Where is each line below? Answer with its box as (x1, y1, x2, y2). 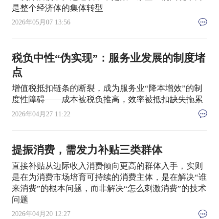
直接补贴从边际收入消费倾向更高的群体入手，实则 (11, 161, 203, 171)
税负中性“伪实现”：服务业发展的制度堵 (11, 52, 205, 65)
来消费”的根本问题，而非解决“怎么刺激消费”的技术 (11, 183, 206, 193)
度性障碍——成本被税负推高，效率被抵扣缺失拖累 (11, 95, 203, 105)
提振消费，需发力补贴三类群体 (11, 144, 162, 156)
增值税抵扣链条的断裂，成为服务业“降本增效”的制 (11, 84, 202, 93)
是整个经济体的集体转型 (11, 3, 103, 13)
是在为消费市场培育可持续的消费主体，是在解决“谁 (11, 172, 207, 182)
